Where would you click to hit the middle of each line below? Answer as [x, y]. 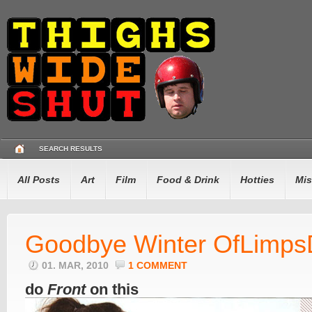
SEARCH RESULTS [71, 149]
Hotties [257, 180]
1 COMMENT [158, 266]
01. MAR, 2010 [77, 266]
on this [112, 289]
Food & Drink [188, 180]
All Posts [39, 180]
